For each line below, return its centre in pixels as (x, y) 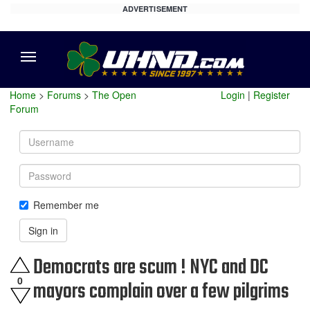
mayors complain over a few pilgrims (161, 292)
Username (42, 136)
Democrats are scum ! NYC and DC (151, 268)
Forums (64, 95)
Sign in (43, 230)
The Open (114, 95)
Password (42, 170)
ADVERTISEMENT (155, 9)
